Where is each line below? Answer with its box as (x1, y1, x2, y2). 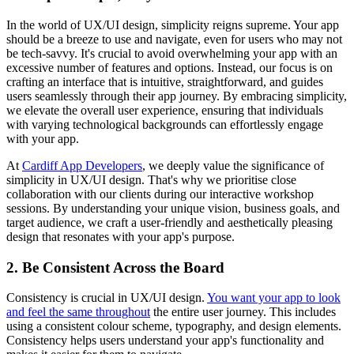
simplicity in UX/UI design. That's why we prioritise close (6, 173, 296, 187)
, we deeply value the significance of (142, 159, 324, 173)
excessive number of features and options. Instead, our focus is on (6, 61, 333, 75)
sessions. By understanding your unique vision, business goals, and (6, 201, 340, 216)
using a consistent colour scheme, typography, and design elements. (6, 319, 341, 333)
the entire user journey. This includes (150, 305, 336, 319)
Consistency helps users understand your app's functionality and (6, 333, 324, 348)
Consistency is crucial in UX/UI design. (6, 291, 207, 305)
